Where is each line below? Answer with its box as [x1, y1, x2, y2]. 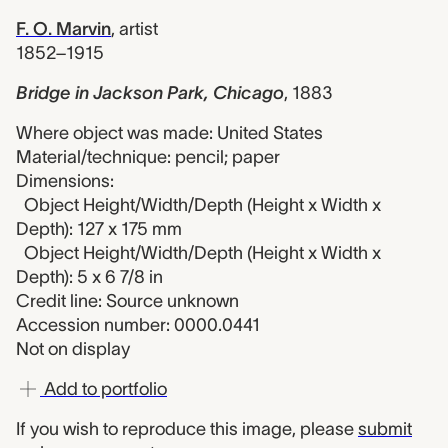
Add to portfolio [40, 379, 167, 399]
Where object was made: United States [16, 123, 323, 143]
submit [358, 419, 412, 439]
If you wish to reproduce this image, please [16, 419, 358, 439]
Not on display [16, 339, 130, 359]
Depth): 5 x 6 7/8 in [16, 267, 163, 287]
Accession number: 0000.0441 [16, 315, 260, 335]
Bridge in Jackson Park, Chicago [16, 83, 284, 103]
